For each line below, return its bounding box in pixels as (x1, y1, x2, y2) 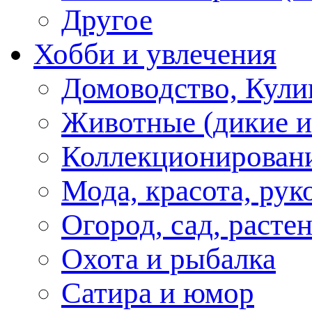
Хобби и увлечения (33, 37, 276, 70)
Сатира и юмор (61, 276, 254, 309)
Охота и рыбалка (61, 242, 276, 275)
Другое (61, 3, 153, 36)
